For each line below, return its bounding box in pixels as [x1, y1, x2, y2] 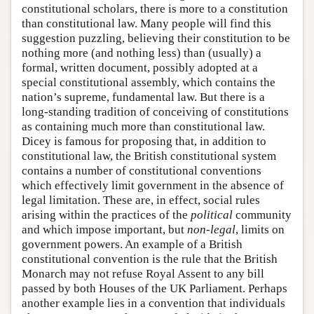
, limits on [235, 223, 285, 236]
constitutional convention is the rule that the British [22, 252, 278, 266]
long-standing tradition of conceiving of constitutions [22, 105, 289, 118]
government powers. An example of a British [22, 238, 243, 251]
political [191, 208, 233, 221]
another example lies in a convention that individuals [22, 296, 285, 310]
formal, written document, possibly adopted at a [22, 61, 258, 74]
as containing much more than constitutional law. [22, 120, 265, 133]
